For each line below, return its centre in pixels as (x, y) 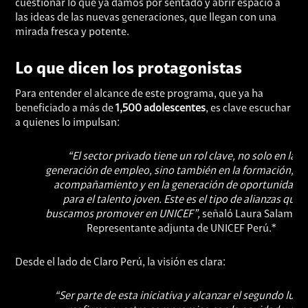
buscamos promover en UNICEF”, (123, 214)
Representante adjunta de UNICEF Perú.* (181, 229)
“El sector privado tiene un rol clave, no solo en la (181, 157)
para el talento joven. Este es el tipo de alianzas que (181, 200)
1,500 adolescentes (161, 109)
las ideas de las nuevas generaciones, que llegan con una (146, 18)
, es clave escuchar (249, 109)
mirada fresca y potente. (73, 32)
